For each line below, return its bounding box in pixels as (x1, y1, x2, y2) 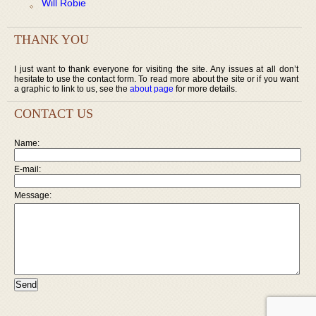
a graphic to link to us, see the (14, 83, 130, 94)
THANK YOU (14, 32, 89, 47)
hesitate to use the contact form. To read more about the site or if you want (14, 73, 299, 84)
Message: (14, 190, 51, 200)
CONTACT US (14, 106, 93, 121)
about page (130, 83, 174, 94)
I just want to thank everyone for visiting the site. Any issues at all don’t (14, 63, 299, 74)
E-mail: (14, 164, 41, 174)
